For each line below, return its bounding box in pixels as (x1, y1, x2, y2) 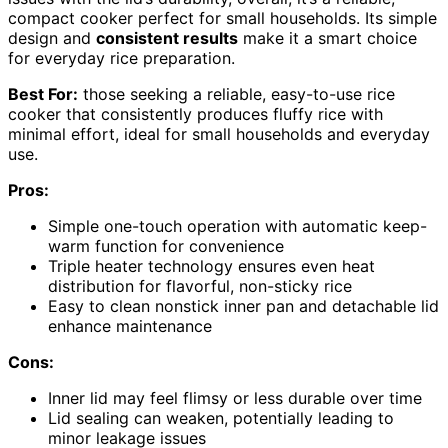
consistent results (96, 28, 238, 49)
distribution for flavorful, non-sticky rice (48, 276, 352, 297)
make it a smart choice (238, 28, 417, 49)
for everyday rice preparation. (8, 48, 235, 69)
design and (8, 28, 96, 49)
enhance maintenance (48, 316, 212, 337)
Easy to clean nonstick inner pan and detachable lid (48, 296, 439, 317)
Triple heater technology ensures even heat (48, 256, 375, 277)
